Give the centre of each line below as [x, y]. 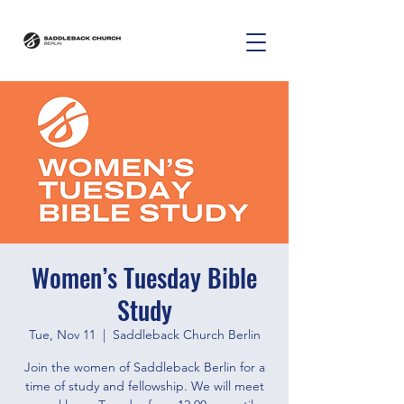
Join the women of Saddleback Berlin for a [144, 367]
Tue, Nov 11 [62, 335]
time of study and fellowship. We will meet [144, 386]
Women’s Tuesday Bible [144, 277]
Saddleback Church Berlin [186, 335]
